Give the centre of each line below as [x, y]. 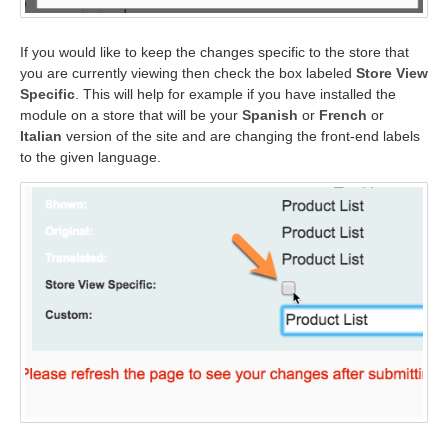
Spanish [272, 114]
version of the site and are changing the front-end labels [243, 135]
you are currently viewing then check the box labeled [188, 72]
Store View [392, 72]
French [343, 114]
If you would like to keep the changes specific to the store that [214, 51]
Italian [43, 135]
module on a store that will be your [131, 114]
